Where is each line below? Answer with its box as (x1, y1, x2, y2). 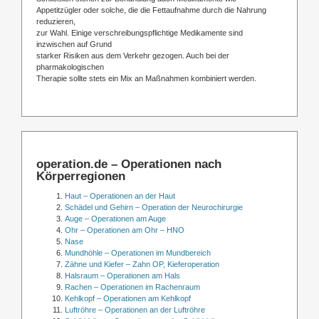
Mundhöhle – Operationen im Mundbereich (65, 249, 211, 258)
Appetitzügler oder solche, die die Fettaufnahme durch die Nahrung (36, 5, 266, 14)
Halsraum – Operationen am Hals (65, 271, 180, 281)
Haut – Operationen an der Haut (65, 192, 175, 201)
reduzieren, (36, 16, 75, 26)
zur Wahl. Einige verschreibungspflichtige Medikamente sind (36, 28, 243, 37)
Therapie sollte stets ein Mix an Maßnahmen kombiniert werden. (36, 73, 256, 83)
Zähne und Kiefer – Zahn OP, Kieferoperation (65, 260, 219, 269)
